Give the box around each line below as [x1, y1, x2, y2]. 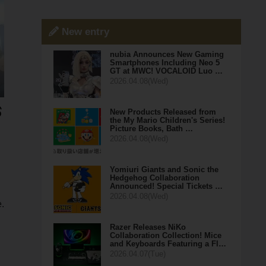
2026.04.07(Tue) [109, 249, 166, 258]
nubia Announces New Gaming [109, 50, 224, 59]
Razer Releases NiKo [109, 223, 186, 232]
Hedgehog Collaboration [109, 173, 199, 182]
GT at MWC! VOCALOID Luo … [109, 66, 223, 75]
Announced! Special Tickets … [109, 182, 223, 191]
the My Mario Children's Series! [109, 116, 225, 125]
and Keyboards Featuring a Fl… [109, 239, 226, 248]
